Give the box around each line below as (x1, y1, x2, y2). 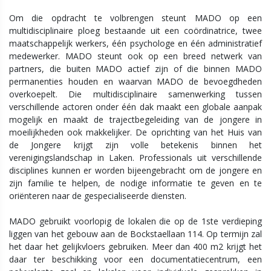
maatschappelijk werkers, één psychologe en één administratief (9, 38, 262, 49)
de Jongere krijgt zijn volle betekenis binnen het (9, 139, 262, 151)
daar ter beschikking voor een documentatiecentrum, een (9, 253, 262, 265)
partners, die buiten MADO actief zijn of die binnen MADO (9, 63, 262, 74)
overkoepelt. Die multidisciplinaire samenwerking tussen (9, 88, 262, 100)
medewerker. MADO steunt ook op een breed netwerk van (9, 50, 262, 62)
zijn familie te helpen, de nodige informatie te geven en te (9, 177, 262, 189)
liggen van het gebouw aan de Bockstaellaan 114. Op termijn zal (9, 228, 262, 240)
